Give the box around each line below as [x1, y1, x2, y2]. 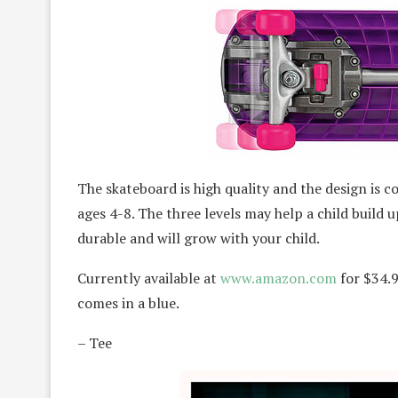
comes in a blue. [77, 293, 179, 313]
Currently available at [77, 268, 220, 288]
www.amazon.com [220, 268, 337, 288]
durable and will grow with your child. [77, 228, 320, 248]
